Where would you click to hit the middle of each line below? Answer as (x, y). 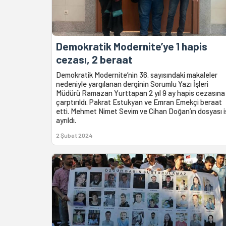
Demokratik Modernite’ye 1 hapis (132, 46)
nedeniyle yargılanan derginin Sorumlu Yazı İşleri (132, 83)
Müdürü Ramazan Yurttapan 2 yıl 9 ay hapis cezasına (140, 93)
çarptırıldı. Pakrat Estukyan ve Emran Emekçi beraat (139, 102)
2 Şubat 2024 (74, 135)
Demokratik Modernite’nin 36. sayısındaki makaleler (137, 74)
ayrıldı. (66, 120)
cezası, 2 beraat (94, 59)
